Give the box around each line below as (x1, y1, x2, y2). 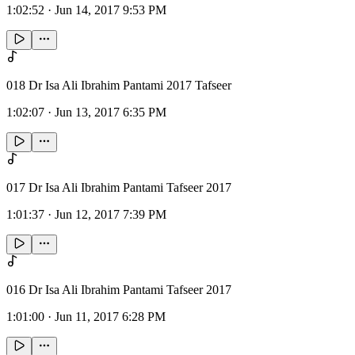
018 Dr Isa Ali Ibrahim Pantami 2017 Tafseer (6, 78, 231, 93)
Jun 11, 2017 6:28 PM (55, 310, 166, 324)
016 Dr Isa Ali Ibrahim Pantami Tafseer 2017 (6, 283, 231, 297)
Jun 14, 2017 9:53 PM (55, 3, 166, 17)
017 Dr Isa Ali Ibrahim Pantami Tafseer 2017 (6, 181, 231, 195)
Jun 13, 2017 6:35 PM (55, 105, 166, 120)
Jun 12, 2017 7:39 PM (55, 208, 166, 222)
